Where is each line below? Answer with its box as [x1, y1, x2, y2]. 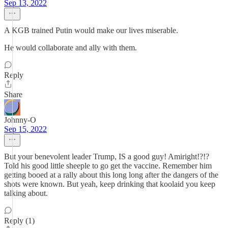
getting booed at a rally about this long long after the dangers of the [4, 170, 218, 179]
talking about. [4, 189, 48, 197]
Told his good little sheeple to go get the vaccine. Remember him [4, 161, 212, 170]
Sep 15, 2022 [4, 125, 47, 133]
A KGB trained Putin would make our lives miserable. [4, 26, 178, 35]
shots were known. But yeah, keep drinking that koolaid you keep [4, 180, 215, 188]
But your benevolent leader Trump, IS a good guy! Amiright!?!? [4, 152, 209, 161]
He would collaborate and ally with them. [4, 43, 137, 52]
